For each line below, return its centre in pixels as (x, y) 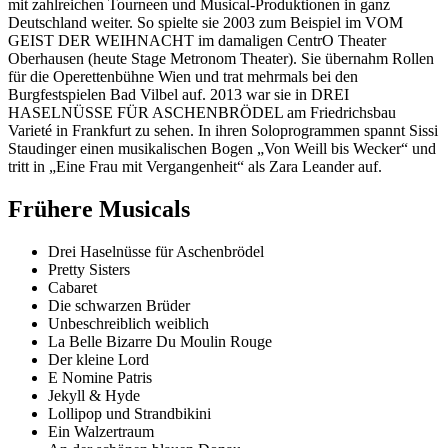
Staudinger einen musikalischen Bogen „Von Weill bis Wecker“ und (222, 149)
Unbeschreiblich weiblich (128, 323)
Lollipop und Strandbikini (129, 413)
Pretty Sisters (89, 269)
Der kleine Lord (98, 359)
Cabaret (72, 287)
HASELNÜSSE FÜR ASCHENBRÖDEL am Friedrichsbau (202, 113)
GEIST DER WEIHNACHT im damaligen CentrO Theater (197, 41)
